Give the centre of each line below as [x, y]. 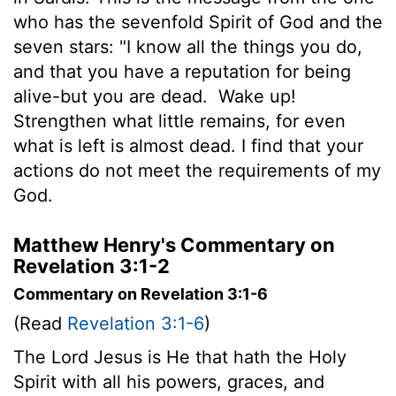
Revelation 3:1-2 [91, 266]
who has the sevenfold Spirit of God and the [198, 22]
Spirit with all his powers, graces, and [169, 381]
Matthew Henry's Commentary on [174, 244]
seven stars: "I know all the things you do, [188, 46]
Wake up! [255, 96]
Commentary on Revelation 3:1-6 [141, 293]
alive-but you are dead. [113, 96]
